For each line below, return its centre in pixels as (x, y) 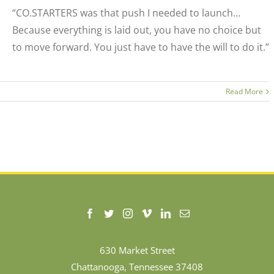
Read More (245, 92)
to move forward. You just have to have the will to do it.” (140, 47)
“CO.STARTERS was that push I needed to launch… (126, 13)
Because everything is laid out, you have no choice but (136, 30)
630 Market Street (137, 250)
